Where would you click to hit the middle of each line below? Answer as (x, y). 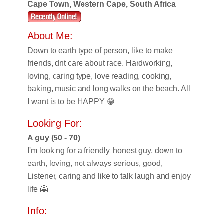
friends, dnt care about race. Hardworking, (100, 63)
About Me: (50, 36)
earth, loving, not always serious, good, (95, 163)
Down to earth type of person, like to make (100, 50)
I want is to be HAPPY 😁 (71, 101)
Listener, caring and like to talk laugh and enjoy (109, 176)
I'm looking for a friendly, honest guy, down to (105, 150)
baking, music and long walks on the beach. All (109, 88)
